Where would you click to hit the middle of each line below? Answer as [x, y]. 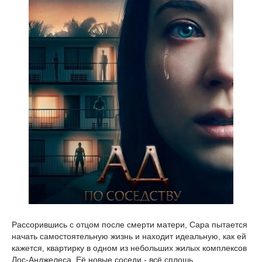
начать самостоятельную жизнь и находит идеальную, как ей [129, 236]
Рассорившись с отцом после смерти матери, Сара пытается [130, 225]
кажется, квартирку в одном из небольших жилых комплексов [129, 248]
